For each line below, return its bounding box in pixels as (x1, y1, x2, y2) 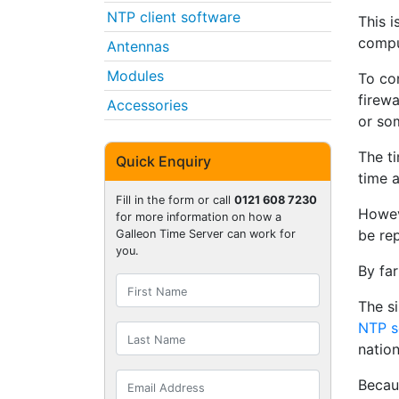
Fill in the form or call (116, 193, 234, 208)
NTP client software (107, 7, 240, 26)
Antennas (107, 37, 169, 55)
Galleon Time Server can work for (116, 227, 296, 241)
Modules (107, 66, 164, 85)
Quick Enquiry (116, 152, 211, 171)
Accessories (107, 95, 188, 114)
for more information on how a (116, 210, 281, 224)
